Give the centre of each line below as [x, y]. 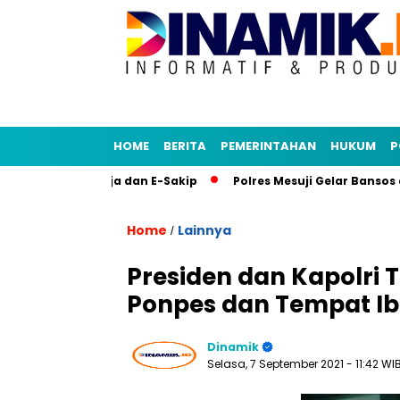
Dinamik [233, 347]
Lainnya [204, 230]
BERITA [185, 146]
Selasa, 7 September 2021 [277, 364]
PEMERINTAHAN [268, 146]
